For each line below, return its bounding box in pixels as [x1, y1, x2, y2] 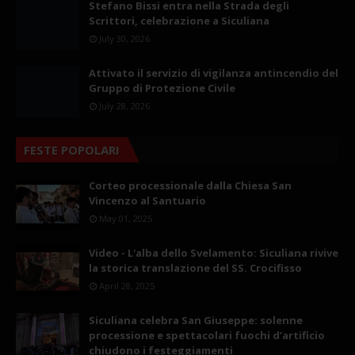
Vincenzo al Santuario [89, 193, 206, 208]
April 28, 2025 [99, 279, 155, 292]
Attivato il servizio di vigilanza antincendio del [89, 65, 338, 80]
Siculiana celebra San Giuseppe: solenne [89, 312, 303, 327]
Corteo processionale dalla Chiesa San [89, 177, 292, 193]
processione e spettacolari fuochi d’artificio [89, 327, 325, 342]
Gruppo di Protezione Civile [89, 80, 235, 95]
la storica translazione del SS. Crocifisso [89, 260, 302, 275]
